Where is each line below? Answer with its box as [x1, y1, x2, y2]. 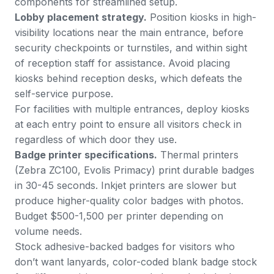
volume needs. [15, 225, 82, 238]
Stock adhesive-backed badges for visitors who [15, 240, 235, 253]
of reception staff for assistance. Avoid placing [15, 57, 230, 70]
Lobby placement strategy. [15, 11, 147, 24]
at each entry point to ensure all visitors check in [15, 118, 242, 131]
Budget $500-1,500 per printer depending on [15, 210, 223, 223]
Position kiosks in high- [147, 11, 256, 24]
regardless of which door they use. [15, 133, 177, 146]
